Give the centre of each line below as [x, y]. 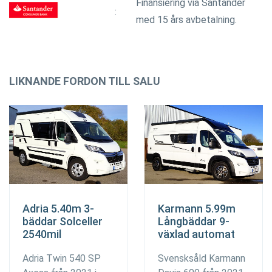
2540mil [42, 234]
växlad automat [196, 234]
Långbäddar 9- [194, 221]
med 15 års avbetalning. [186, 19]
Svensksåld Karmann [202, 258]
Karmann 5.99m [197, 208]
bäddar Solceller [63, 221]
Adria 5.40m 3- [58, 208]
